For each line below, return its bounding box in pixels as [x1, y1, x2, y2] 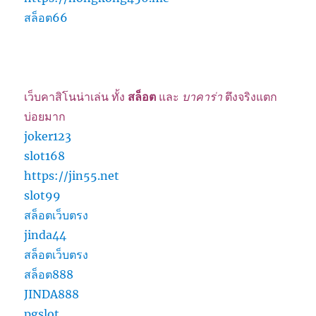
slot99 [24, 188, 61, 203]
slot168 [24, 149, 66, 164]
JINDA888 [24, 287, 80, 302]
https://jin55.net [24, 169, 120, 183]
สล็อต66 [24, 11, 68, 25]
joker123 [24, 129, 72, 144]
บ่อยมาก [24, 109, 66, 124]
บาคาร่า [182, 90, 223, 104]
